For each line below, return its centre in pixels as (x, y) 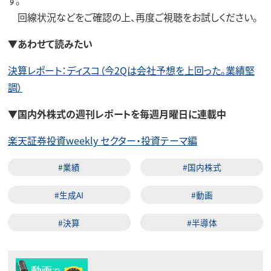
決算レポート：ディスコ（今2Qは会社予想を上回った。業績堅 (131, 70)
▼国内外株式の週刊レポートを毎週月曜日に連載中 (117, 113)
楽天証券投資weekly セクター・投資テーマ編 (102, 140)
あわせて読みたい (55, 43)
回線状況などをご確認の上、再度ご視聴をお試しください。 (132, 17)
